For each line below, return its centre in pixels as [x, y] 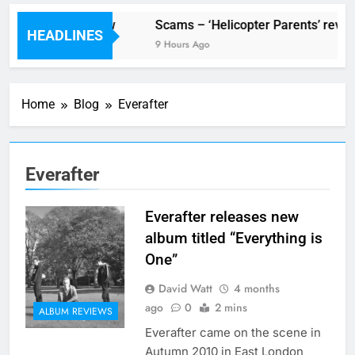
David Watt [185, 289]
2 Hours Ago [36, 45]
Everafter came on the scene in [233, 333]
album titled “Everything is [233, 239]
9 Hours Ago [180, 45]
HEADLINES [65, 36]
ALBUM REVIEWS [76, 311]
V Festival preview [61, 25]
